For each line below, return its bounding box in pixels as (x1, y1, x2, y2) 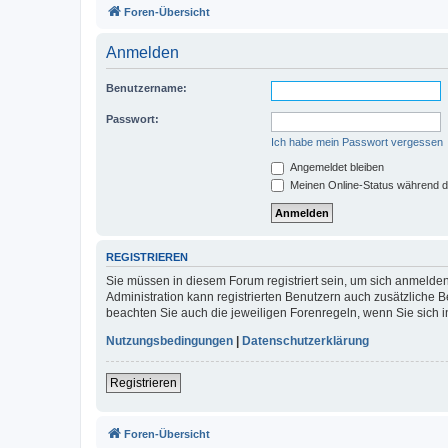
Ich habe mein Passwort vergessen (271, 136, 443, 148)
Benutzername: (106, 82, 187, 94)
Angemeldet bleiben (287, 161, 384, 173)
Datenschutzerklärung (242, 333, 369, 348)
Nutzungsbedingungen (106, 333, 233, 348)
